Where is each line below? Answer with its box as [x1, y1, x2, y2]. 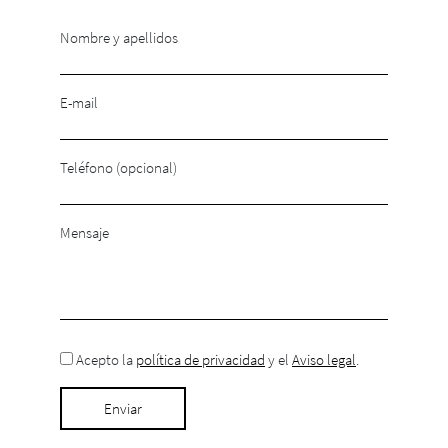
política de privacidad [136, 349, 265, 369]
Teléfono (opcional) [60, 157, 177, 177]
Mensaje [60, 222, 109, 242]
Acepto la [73, 349, 136, 369]
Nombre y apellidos [60, 27, 178, 47]
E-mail [60, 92, 98, 112]
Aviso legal [292, 349, 356, 369]
